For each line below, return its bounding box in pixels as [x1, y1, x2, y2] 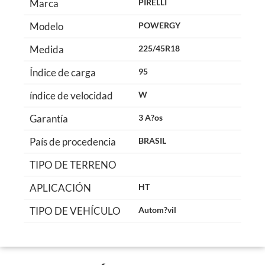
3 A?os [138, 112, 163, 122]
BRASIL [138, 135, 166, 146]
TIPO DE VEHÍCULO [30, 205, 121, 217]
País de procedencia [30, 135, 116, 148]
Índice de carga [30, 66, 96, 79]
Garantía [30, 112, 68, 125]
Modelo [30, 20, 63, 33]
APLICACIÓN [30, 182, 91, 194]
